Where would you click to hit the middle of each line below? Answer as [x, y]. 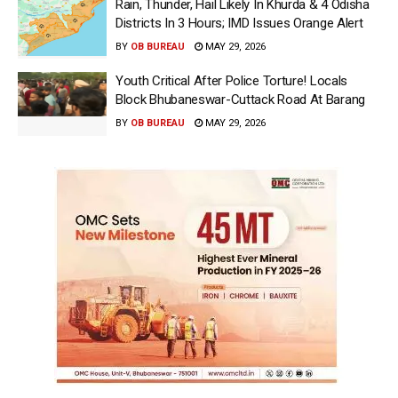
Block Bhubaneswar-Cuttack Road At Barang [240, 100]
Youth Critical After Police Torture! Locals [232, 81]
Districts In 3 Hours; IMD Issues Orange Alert [239, 23]
